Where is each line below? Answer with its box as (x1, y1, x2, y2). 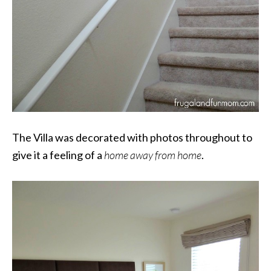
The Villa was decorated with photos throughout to (12, 131, 252, 145)
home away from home (104, 148, 201, 162)
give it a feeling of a (12, 148, 104, 162)
